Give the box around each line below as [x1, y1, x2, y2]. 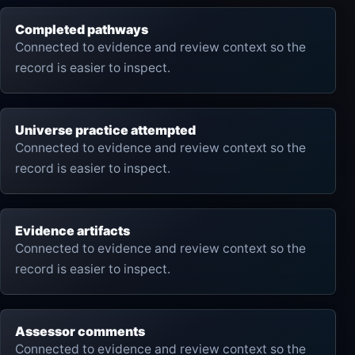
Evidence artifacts [15, 223, 130, 239]
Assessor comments [15, 323, 145, 339]
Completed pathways [15, 21, 148, 37]
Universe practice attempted [15, 122, 196, 138]
